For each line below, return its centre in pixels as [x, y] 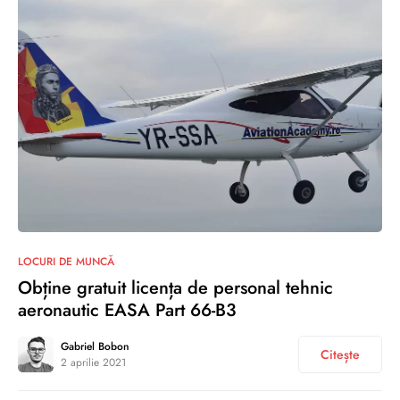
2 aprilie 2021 [93, 362]
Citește [340, 354]
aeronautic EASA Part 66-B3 [127, 310]
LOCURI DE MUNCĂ [66, 262]
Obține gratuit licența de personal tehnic [175, 288]
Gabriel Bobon [95, 346]
